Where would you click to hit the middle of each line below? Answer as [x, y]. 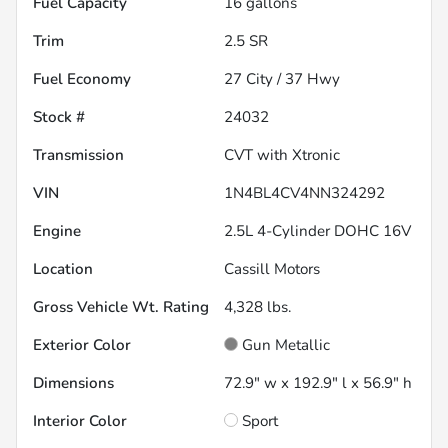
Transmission [78, 154]
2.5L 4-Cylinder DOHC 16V [317, 230]
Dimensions [73, 382]
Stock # [59, 116]
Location [63, 268]
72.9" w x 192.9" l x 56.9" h [318, 382]
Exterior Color [82, 344]
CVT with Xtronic [282, 154]
